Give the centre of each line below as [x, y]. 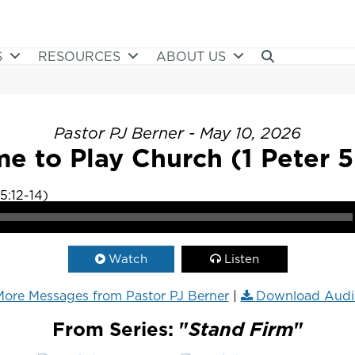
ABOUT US [193, 56]
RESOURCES [81, 56]
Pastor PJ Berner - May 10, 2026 [177, 133]
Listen [241, 259]
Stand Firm [241, 329]
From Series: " [120, 329]
